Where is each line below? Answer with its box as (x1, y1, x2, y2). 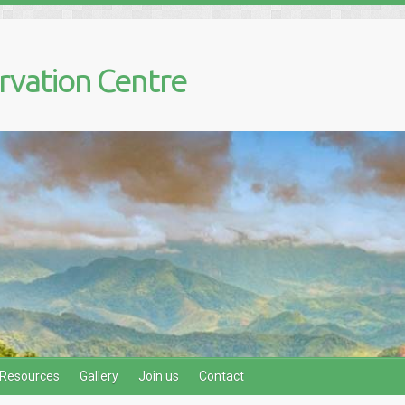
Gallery (80, 369, 118, 384)
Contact (199, 369, 244, 384)
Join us (138, 369, 179, 384)
